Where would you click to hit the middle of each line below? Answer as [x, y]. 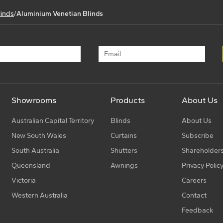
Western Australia [39, 195]
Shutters [124, 150]
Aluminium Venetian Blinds [59, 14]
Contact [194, 195]
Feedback [198, 210]
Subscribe [198, 135]
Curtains [124, 135]
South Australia [35, 150]
